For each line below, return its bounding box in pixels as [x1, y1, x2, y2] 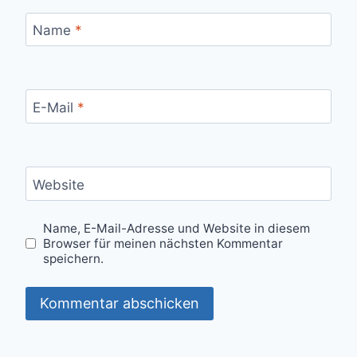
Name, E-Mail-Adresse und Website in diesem [43, 221, 311, 237]
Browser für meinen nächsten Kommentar [43, 236, 284, 252]
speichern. [43, 251, 104, 267]
